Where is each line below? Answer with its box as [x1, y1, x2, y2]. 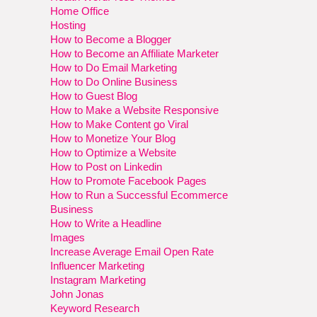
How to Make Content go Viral [50, 117, 189, 130]
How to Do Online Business [50, 75, 178, 88]
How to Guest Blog [50, 89, 138, 102]
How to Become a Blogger [50, 33, 172, 45]
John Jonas [50, 287, 105, 300]
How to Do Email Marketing [50, 61, 178, 74]
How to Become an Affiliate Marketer [50, 47, 219, 59]
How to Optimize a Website [50, 146, 177, 158]
